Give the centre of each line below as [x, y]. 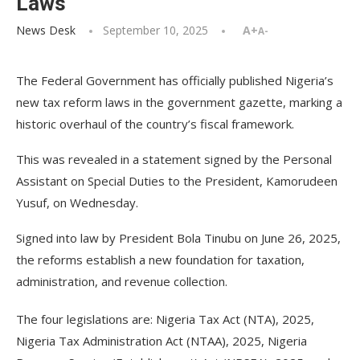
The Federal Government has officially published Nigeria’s [175, 80]
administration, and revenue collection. [122, 281]
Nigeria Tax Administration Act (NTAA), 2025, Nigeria [162, 341]
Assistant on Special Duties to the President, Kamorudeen [177, 181]
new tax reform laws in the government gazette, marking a [179, 102]
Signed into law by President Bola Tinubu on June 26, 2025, [178, 238]
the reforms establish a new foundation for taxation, [160, 260]
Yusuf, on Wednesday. [77, 202]
